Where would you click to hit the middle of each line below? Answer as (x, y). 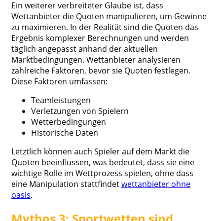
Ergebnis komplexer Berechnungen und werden (100, 38)
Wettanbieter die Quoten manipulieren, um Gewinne (109, 16)
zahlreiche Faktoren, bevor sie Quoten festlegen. (101, 70)
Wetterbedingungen (69, 122)
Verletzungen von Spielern (80, 111)
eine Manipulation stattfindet (66, 184)
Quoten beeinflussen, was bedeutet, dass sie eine (103, 162)
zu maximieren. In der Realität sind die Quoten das (105, 27)
